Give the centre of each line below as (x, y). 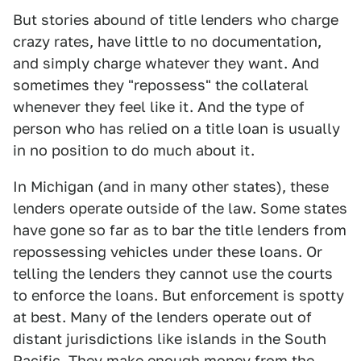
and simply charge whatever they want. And (166, 63)
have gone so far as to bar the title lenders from (180, 230)
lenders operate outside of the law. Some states (180, 208)
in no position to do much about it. (134, 150)
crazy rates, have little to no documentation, (167, 41)
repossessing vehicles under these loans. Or (168, 252)
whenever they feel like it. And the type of (159, 107)
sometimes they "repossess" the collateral (161, 85)
